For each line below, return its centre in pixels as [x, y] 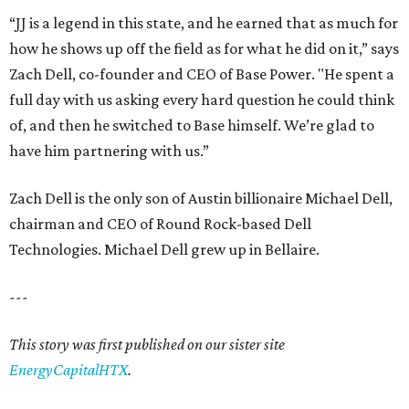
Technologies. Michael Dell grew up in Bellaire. [164, 250]
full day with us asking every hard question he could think [202, 100]
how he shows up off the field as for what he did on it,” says [204, 49]
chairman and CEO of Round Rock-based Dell [160, 224]
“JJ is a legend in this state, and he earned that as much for [204, 23]
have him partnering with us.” [109, 151]
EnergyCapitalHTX [68, 370]
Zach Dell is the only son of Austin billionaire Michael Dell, [201, 199]
